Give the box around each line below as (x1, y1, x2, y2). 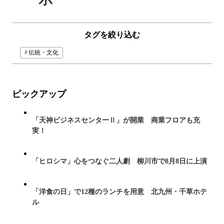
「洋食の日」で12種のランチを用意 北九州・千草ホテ (32, 187, 207, 195)
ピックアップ (12, 88, 66, 99)
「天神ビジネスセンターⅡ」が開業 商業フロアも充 (32, 116, 200, 124)
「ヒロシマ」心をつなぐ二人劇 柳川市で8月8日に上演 (32, 157, 207, 165)
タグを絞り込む (84, 30, 140, 39)
